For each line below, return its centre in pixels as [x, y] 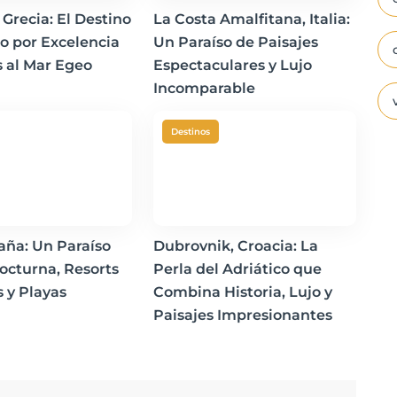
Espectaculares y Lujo [232, 65]
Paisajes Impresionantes [242, 315]
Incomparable [204, 88]
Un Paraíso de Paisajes [235, 42]
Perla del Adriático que [237, 269]
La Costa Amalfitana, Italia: [251, 19]
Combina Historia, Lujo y [242, 292]
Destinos [190, 132]
